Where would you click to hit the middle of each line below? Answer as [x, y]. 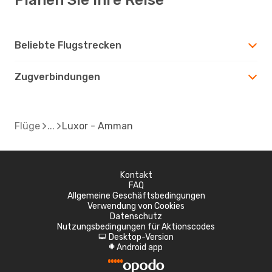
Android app [140, 247]
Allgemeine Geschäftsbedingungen [136, 195]
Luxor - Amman [97, 126]
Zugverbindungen [57, 76]
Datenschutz [136, 216]
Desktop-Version [141, 237]
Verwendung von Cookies [136, 206]
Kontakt [136, 175]
